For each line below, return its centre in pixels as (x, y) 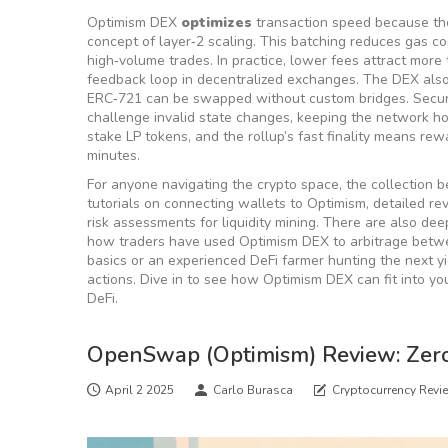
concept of (123, 41)
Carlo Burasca (253, 390)
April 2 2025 (139, 390)
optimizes (216, 22)
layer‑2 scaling (206, 41)
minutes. (113, 155)
